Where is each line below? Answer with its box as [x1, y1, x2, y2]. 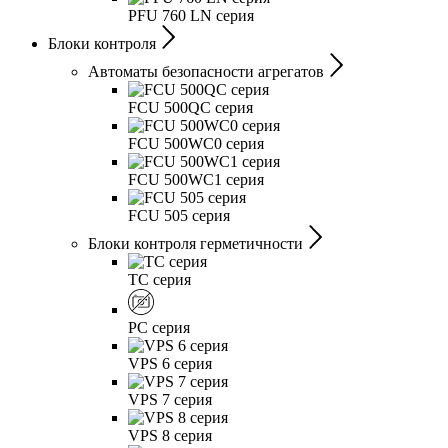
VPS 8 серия [128, 427, 212, 444]
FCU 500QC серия [128, 99, 253, 116]
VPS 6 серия [128, 355, 212, 372]
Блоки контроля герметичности [88, 235, 303, 252]
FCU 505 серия [128, 207, 230, 224]
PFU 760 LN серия [128, 7, 254, 24]
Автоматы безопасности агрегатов [88, 63, 324, 80]
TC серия [128, 271, 191, 288]
